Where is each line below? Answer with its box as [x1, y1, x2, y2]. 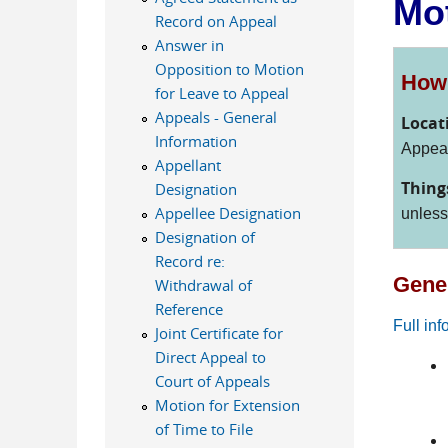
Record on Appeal [154, 11, 277, 31]
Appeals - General [154, 107, 277, 127]
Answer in [154, 35, 224, 55]
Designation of [154, 227, 255, 247]
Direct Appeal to [154, 347, 266, 367]
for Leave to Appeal [154, 83, 289, 103]
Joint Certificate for [154, 323, 283, 343]
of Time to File [154, 419, 253, 439]
